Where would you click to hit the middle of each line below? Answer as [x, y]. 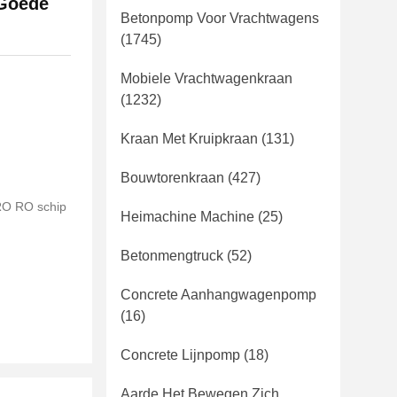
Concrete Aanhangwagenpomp [218, 295]
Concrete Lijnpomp [180, 355]
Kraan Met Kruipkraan [189, 139]
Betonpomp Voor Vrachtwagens [220, 18]
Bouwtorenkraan [172, 178]
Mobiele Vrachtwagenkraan [206, 78]
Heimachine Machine [187, 217]
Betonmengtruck [172, 256]
